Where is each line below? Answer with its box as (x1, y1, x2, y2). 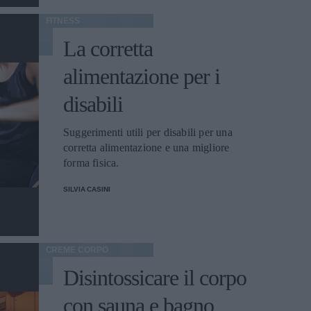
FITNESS (45, 16, 80, 26)
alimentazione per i (63, 64, 220, 89)
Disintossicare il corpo (63, 265, 246, 290)
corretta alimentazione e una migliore (63, 142, 230, 153)
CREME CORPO (45, 245, 108, 255)
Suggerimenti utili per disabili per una (63, 126, 233, 138)
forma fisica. (63, 157, 119, 169)
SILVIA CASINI (63, 185, 110, 193)
